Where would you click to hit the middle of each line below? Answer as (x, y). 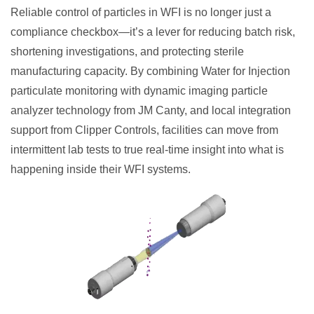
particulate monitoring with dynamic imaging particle (139, 91)
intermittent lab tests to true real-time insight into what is (147, 150)
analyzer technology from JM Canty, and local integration (151, 110)
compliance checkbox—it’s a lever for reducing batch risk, (153, 32)
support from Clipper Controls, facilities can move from (144, 130)
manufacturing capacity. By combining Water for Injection (150, 71)
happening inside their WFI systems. (101, 169)
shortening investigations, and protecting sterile (127, 52)
